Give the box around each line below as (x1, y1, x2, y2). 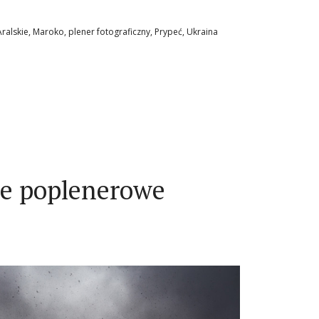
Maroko (33, 26, 64, 38)
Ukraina (187, 26, 218, 38)
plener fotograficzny (68, 26, 150, 38)
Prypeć (155, 26, 182, 38)
